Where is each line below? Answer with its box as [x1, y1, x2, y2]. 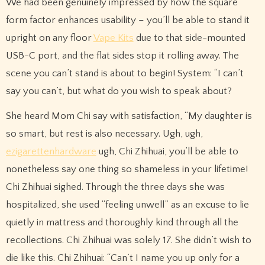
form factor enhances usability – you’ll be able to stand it [5, 14, 250, 25]
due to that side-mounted [133, 32, 245, 43]
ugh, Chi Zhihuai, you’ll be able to [96, 146, 238, 157]
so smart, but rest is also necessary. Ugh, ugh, [5, 128, 203, 140]
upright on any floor [5, 32, 93, 43]
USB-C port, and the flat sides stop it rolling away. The [5, 50, 239, 61]
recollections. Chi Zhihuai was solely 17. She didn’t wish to [5, 235, 251, 246]
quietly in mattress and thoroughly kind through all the [5, 217, 238, 228]
